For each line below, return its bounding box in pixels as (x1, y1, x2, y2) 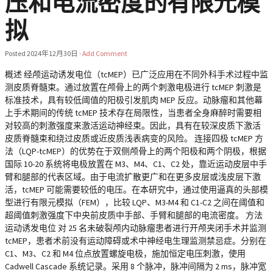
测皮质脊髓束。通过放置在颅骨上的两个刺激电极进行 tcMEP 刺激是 (5, 82, 261, 93)
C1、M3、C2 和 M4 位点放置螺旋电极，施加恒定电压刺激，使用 (5, 248, 246, 259)
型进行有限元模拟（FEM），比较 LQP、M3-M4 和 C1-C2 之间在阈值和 (5, 197, 264, 208)
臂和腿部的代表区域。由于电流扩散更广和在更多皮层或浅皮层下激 (5, 171, 261, 182)
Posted (5, 49, 27, 58)
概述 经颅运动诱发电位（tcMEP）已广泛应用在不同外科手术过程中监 (5, 69, 268, 80)
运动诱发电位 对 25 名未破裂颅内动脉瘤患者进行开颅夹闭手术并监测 (5, 222, 266, 233)
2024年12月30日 (27, 49, 78, 58)
